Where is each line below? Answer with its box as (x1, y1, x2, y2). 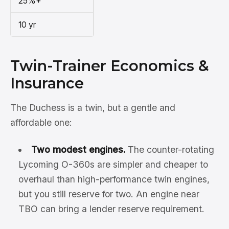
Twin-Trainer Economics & (10, 57, 209, 75)
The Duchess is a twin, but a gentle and (10, 102, 175, 113)
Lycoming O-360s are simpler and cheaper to (18, 159, 208, 170)
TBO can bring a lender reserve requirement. (18, 203, 204, 215)
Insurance (10, 74, 84, 93)
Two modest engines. (31, 144, 125, 155)
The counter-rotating (125, 144, 214, 155)
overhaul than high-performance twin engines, (18, 174, 210, 185)
